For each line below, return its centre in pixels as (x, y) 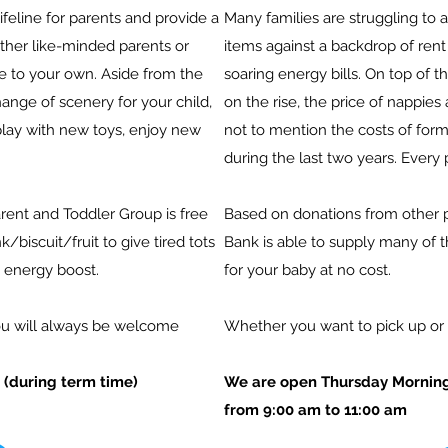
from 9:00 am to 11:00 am (315, 410)
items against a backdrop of (319, 46)
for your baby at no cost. (307, 270)
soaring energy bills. (294, 74)
